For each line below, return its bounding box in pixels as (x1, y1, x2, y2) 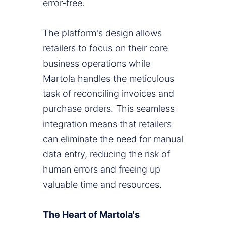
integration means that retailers (43, 119, 172, 130)
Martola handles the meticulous (43, 73, 174, 84)
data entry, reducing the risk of (43, 149, 170, 160)
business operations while (43, 58, 150, 69)
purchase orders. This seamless (43, 103, 175, 115)
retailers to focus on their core (43, 43, 168, 54)
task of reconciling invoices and (43, 88, 174, 99)
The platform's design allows (43, 28, 162, 39)
